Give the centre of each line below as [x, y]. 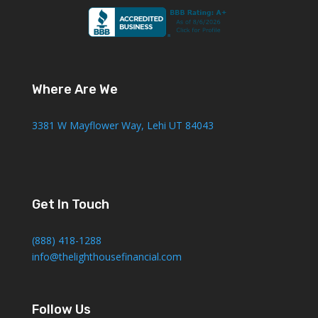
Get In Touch [70, 204]
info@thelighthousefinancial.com [106, 256]
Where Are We [75, 89]
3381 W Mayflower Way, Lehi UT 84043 [122, 125]
